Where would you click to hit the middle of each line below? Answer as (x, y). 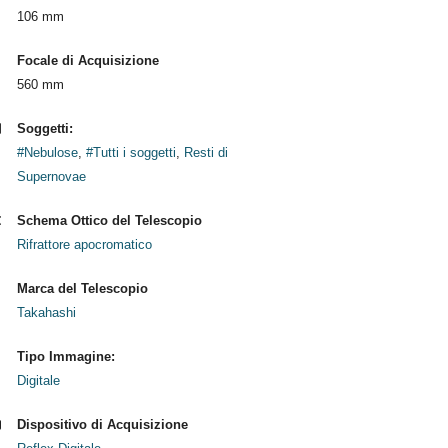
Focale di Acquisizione (87, 60)
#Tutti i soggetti (130, 152)
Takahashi (46, 312)
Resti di (205, 152)
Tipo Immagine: (65, 356)
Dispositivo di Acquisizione (102, 424)
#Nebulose (47, 152)
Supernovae (51, 176)
